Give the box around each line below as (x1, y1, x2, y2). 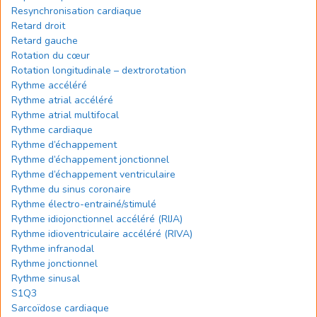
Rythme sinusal (11, 272, 80, 285)
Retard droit (11, 19, 65, 33)
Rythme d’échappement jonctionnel (11, 153, 169, 166)
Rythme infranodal (11, 242, 94, 255)
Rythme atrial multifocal (11, 108, 119, 122)
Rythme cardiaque (11, 123, 93, 137)
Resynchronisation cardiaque (11, 4, 142, 18)
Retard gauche (11, 34, 78, 47)
